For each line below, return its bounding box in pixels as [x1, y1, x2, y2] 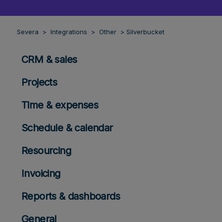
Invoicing [21, 167, 60, 179]
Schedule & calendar [21, 121, 113, 134]
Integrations [51, 28, 89, 36]
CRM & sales [21, 53, 77, 65]
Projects [21, 76, 57, 88]
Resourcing [21, 144, 71, 157]
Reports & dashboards [21, 190, 120, 202]
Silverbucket [126, 28, 165, 36]
